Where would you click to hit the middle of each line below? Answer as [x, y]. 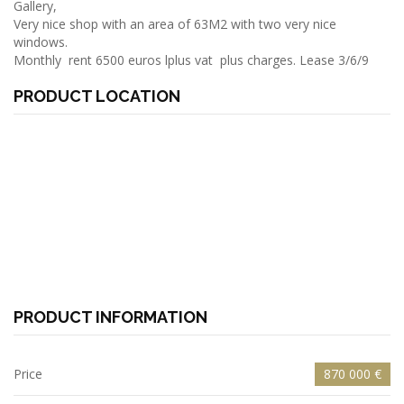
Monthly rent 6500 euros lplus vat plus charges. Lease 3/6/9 [193, 60]
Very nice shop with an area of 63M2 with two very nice [175, 24]
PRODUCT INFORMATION [110, 317]
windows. [41, 42]
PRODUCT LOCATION [97, 96]
